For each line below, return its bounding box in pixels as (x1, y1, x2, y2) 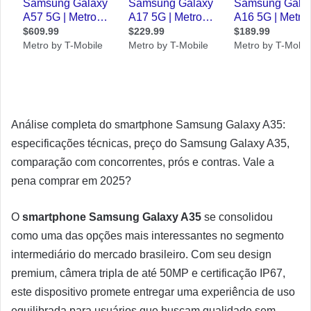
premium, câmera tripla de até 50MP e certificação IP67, (11, 267, 285, 279)
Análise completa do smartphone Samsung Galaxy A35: (11, 119, 285, 131)
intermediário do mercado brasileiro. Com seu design (11, 249, 271, 260)
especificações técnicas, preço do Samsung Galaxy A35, (11, 137, 289, 149)
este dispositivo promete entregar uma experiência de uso (11, 286, 295, 298)
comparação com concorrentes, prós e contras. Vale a (11, 156, 274, 168)
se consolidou (201, 211, 273, 223)
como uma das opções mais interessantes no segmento (11, 230, 284, 242)
